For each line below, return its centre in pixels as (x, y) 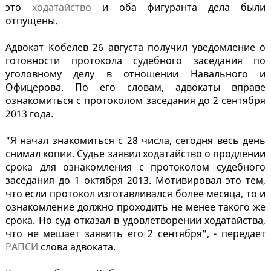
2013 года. (29, 114)
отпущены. (31, 21)
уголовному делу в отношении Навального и (135, 74)
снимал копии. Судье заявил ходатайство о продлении (135, 154)
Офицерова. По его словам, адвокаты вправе (135, 87)
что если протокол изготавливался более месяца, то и (135, 194)
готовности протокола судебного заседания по (135, 61)
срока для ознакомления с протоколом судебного (135, 167)
